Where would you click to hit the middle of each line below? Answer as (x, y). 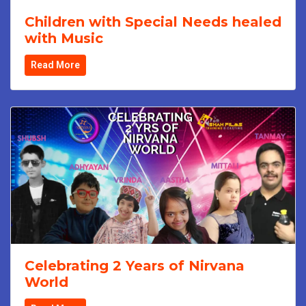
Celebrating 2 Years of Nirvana (135, 265)
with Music (64, 38)
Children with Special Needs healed (153, 22)
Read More (55, 65)
